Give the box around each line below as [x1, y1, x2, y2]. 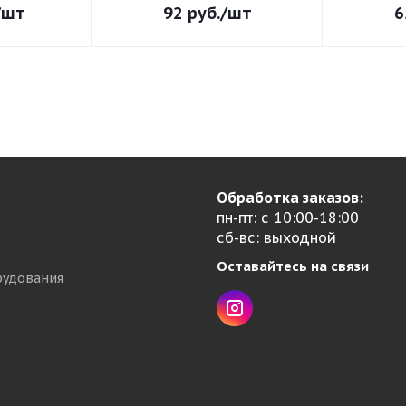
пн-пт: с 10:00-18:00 [217, 208, 359, 227]
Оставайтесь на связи [217, 257, 369, 275]
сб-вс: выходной [217, 228, 336, 246]
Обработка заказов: [217, 188, 363, 207]
